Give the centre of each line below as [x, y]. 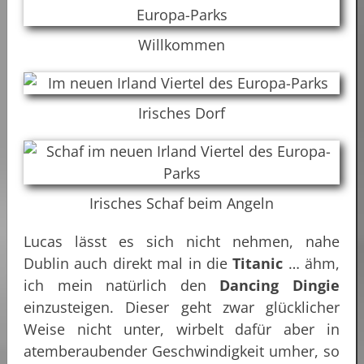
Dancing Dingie [280, 285]
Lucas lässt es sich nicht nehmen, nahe [182, 241]
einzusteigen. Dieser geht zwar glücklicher [182, 307]
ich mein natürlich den [122, 285]
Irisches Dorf [182, 113]
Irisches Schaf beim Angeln [182, 203]
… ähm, [311, 263]
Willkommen [182, 44]
